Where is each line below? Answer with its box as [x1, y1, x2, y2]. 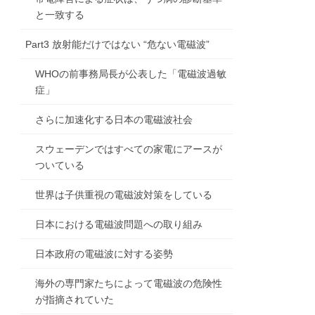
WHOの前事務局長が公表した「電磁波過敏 [35, 68, 227, 80]
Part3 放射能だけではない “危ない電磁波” [25, 39, 210, 51]
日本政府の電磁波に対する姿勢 [35, 248, 174, 260]
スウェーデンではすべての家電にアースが [35, 143, 223, 155]
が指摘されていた [35, 294, 115, 306]
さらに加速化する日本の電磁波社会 [35, 114, 193, 126]
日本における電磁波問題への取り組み [35, 219, 203, 231]
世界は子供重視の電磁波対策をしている [35, 189, 213, 201]
